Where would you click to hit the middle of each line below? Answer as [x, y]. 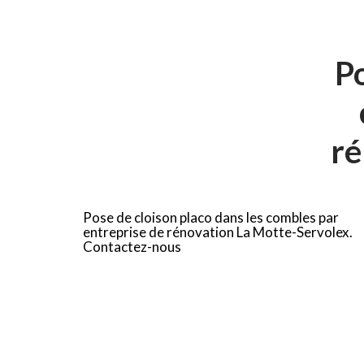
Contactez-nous [132, 247]
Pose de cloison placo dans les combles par [211, 217]
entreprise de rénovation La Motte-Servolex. [218, 232]
